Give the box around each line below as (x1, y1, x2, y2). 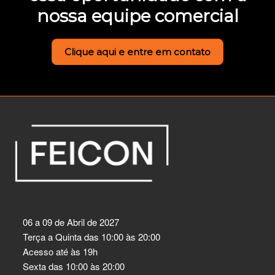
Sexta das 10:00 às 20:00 (23, 259, 125, 273)
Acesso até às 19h (23, 244, 98, 258)
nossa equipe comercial (36, 5, 239, 26)
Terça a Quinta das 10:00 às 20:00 (23, 230, 160, 243)
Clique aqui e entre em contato (64, 45, 211, 58)
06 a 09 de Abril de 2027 (23, 215, 119, 228)
